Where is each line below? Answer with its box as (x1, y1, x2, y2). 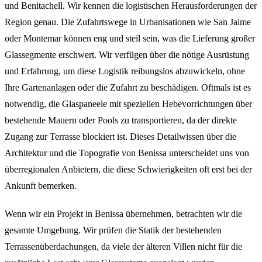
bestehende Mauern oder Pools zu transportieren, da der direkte (5, 115, 237, 125)
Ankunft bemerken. (5, 180, 77, 191)
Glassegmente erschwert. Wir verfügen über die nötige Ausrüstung (5, 49, 249, 60)
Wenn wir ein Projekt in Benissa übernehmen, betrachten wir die (5, 208, 242, 219)
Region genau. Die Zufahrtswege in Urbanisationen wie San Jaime (5, 16, 251, 27)
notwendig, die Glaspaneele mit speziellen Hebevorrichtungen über (5, 98, 252, 109)
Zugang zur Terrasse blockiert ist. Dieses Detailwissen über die (5, 131, 236, 142)
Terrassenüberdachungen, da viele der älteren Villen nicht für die (5, 241, 242, 251)
